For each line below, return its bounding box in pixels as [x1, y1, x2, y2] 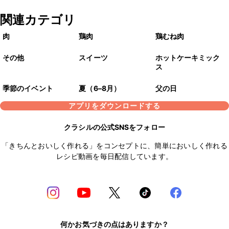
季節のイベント [3, 84, 53, 93]
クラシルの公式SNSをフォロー [64, 123, 165, 132]
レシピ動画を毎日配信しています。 [56, 152, 173, 161]
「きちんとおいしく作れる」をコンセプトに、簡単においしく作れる [2, 141, 227, 150]
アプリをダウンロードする [68, 101, 161, 110]
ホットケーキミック [155, 53, 220, 62]
